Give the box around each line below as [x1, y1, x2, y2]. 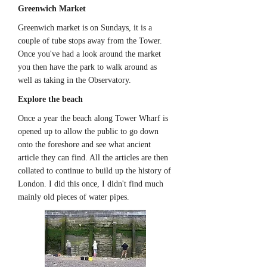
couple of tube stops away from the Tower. [18, 36, 162, 45]
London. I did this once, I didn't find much [18, 179, 163, 188]
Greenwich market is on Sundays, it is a [18, 23, 152, 32]
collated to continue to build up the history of [18, 166, 171, 175]
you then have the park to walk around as [18, 63, 157, 72]
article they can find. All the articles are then [18, 153, 168, 162]
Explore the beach [18, 95, 83, 104]
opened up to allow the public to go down [18, 127, 159, 136]
